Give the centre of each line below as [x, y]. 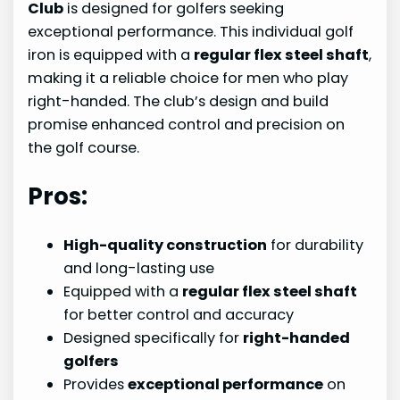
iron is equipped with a [111, 55]
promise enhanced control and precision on [187, 125]
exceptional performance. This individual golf [191, 32]
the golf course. [84, 148]
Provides [96, 384]
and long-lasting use [139, 268]
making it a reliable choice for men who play [188, 78]
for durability [316, 245]
